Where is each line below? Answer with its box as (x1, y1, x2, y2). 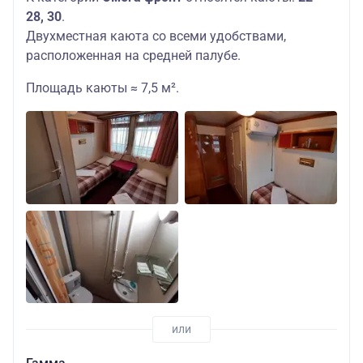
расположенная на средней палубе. (26, 48, 241, 63)
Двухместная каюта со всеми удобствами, (26, 28, 286, 44)
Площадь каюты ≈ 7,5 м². (26, 80, 179, 96)
